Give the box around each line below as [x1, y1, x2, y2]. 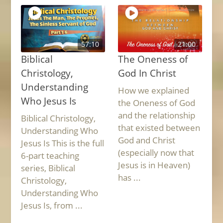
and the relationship [117, 110, 195, 121]
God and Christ [117, 134, 175, 146]
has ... [117, 172, 141, 184]
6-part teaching [21, 150, 80, 162]
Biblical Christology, [21, 112, 96, 124]
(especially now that [117, 147, 194, 159]
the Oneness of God [117, 97, 195, 109]
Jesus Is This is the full [21, 137, 105, 149]
